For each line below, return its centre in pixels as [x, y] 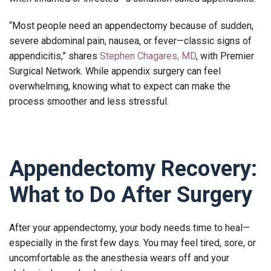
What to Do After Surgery [131, 194]
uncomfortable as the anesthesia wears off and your [119, 258]
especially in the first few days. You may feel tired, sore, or [132, 243]
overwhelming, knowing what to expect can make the [120, 86]
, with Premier [225, 56]
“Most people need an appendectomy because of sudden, [131, 25]
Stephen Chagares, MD [148, 56]
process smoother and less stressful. [90, 101]
